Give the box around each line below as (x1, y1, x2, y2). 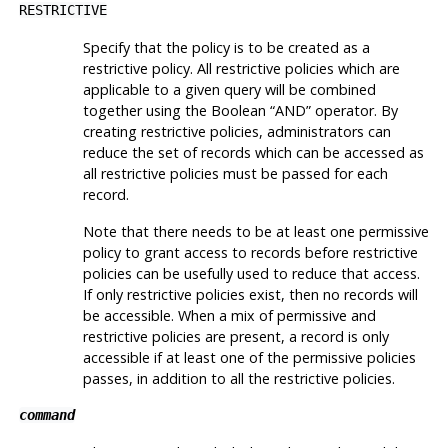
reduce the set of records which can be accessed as (82, 142, 424, 162)
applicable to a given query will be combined (82, 79, 376, 99)
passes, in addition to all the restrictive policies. (82, 368, 395, 388)
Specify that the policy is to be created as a (82, 37, 370, 57)
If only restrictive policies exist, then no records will (82, 284, 418, 304)
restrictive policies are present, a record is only (82, 326, 389, 346)
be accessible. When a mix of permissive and (82, 305, 376, 325)
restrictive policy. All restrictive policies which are (82, 58, 400, 78)
